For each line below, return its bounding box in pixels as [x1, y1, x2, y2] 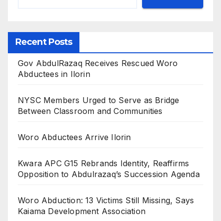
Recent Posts [15, 36, 73, 47]
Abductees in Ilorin [18, 69, 90, 79]
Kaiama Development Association [18, 206, 146, 216]
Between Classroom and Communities [18, 106, 163, 116]
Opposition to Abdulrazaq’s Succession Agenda [18, 169, 200, 179]
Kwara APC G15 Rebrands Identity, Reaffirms [18, 158, 189, 168]
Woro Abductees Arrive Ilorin [18, 132, 131, 142]
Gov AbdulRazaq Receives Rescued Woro [18, 58, 178, 68]
